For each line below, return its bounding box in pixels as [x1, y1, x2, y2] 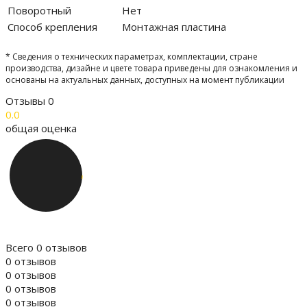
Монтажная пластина [122, 20, 226, 34]
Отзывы [5, 94, 48, 108]
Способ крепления [8, 20, 97, 34]
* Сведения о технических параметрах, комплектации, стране [5, 51, 258, 63]
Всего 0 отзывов [5, 241, 87, 255]
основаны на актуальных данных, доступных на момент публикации [5, 74, 284, 86]
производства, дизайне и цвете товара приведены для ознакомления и [5, 62, 297, 75]
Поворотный [8, 3, 71, 18]
